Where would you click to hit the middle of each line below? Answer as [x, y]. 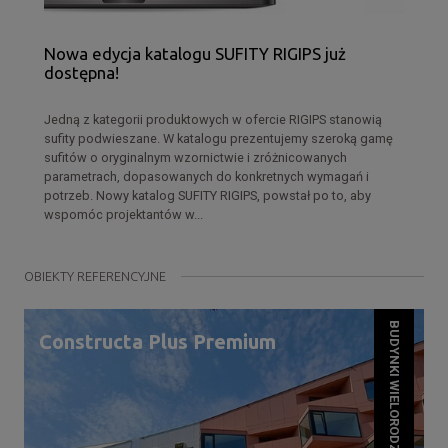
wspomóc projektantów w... [123, 215]
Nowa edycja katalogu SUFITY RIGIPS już [195, 54]
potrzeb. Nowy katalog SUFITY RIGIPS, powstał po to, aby [207, 196]
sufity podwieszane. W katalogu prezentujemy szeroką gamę [218, 139]
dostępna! [81, 73]
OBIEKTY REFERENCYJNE [95, 276]
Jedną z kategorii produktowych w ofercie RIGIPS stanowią [213, 120]
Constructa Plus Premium [157, 341]
